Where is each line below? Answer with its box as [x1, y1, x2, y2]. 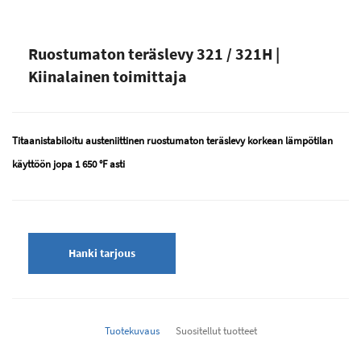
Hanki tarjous [68, 246, 135, 261]
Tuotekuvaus [104, 324, 160, 338]
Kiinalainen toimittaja [28, 66, 187, 87]
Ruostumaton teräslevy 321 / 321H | [28, 44, 280, 64]
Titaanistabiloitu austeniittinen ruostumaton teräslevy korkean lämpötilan [12, 134, 333, 148]
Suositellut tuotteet [175, 324, 257, 338]
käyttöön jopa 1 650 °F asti [12, 157, 125, 172]
